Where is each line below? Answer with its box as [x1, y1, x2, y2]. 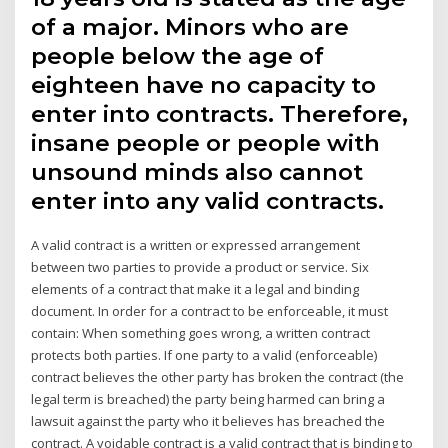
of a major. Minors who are [31, 12, 350, 41]
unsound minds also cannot [31, 157, 364, 186]
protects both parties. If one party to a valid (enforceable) [31, 345, 378, 364]
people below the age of [31, 41, 325, 70]
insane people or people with [31, 128, 381, 157]
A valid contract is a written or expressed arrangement [31, 235, 361, 254]
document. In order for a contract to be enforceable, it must [31, 301, 389, 320]
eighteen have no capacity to [31, 70, 377, 99]
